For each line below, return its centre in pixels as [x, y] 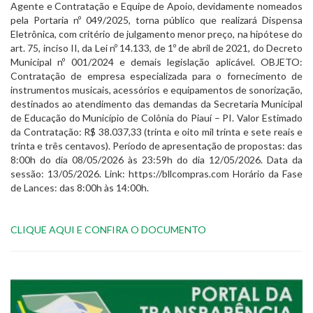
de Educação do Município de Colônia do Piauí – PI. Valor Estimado [156, 118]
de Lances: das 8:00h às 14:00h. [80, 188]
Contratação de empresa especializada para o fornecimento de [156, 76]
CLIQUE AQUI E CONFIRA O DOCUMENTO [108, 230]
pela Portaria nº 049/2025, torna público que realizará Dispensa [156, 20]
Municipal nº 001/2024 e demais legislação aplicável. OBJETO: [156, 62]
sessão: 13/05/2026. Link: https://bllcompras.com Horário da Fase [156, 174]
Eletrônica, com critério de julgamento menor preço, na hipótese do [156, 34]
